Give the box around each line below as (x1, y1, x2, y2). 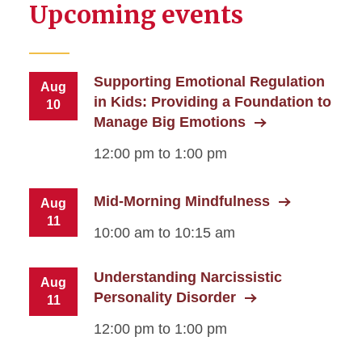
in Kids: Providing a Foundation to (94, 94, 331, 111)
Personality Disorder (94, 289, 236, 306)
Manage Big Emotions (94, 114, 246, 131)
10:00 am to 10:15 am (94, 225, 235, 242)
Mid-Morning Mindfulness (94, 193, 270, 210)
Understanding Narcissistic (94, 269, 282, 286)
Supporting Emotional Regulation (94, 74, 325, 90)
